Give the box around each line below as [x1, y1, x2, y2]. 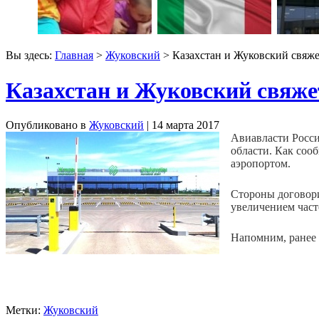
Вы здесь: [6, 49, 55, 62]
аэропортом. [231, 157, 291, 170]
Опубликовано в [6, 119, 89, 132]
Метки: [6, 304, 43, 317]
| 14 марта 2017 [144, 119, 219, 132]
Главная [55, 49, 93, 62]
